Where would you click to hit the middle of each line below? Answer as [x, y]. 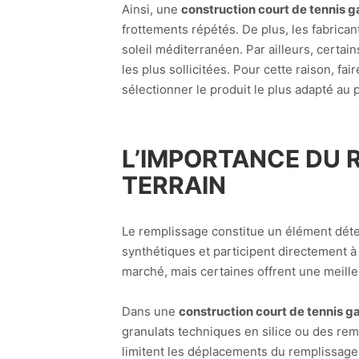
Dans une [150, 312]
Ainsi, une [151, 10]
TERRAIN [174, 186]
